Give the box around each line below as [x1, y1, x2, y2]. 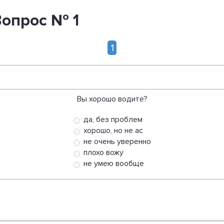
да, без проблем [83, 114, 142, 124]
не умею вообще [83, 158, 144, 168]
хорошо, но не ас [83, 125, 143, 135]
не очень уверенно [83, 136, 151, 146]
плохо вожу [83, 147, 123, 157]
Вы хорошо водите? [76, 94, 147, 104]
